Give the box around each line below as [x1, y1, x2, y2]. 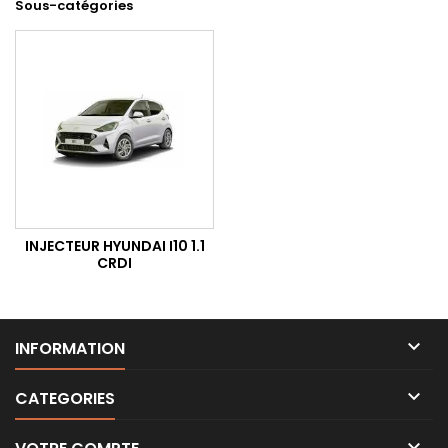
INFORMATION [15, 336, 125, 360]
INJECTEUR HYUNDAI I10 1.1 [24, 235, 205, 256]
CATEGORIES [15, 386, 115, 410]
